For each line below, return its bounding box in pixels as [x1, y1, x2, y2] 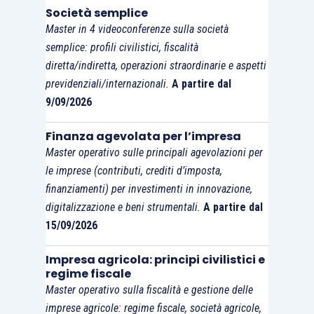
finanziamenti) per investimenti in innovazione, [45, 182, 252, 196]
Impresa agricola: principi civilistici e [45, 252, 265, 268]
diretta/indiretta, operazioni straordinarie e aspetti [45, 59, 266, 73]
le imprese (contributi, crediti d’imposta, [45, 164, 222, 178]
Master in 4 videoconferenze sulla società [45, 22, 228, 36]
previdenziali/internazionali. [45, 77, 172, 91]
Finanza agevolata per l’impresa [45, 128, 241, 145]
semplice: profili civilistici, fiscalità [45, 41, 198, 55]
